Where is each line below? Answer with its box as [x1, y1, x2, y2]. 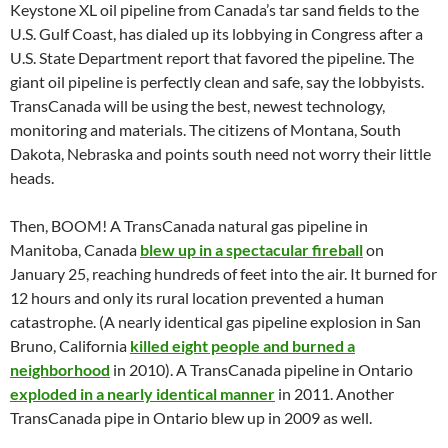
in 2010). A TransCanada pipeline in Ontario [110, 360, 413, 380]
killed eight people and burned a [130, 336, 355, 356]
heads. [10, 168, 54, 188]
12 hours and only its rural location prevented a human [10, 288, 384, 308]
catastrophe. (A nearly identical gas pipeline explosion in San [10, 312, 421, 332]
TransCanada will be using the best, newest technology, [10, 96, 385, 116]
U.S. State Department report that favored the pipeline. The [10, 48, 414, 68]
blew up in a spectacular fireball [140, 240, 363, 260]
